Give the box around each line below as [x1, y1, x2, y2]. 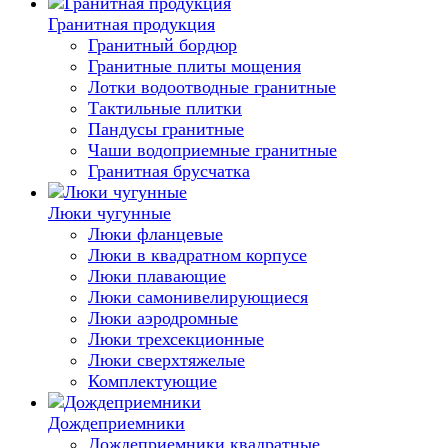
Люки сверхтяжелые [88, 350, 245, 370]
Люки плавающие [88, 266, 226, 286]
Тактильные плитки [88, 98, 242, 118]
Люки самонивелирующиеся [88, 287, 308, 307]
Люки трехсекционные [88, 329, 264, 349]
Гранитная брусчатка [88, 161, 250, 181]
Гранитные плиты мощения [88, 56, 301, 76]
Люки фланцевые [88, 224, 223, 244]
